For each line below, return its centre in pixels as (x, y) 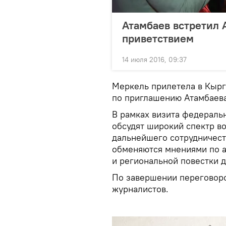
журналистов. (140, 189)
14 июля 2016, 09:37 (154, 60)
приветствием (158, 38)
